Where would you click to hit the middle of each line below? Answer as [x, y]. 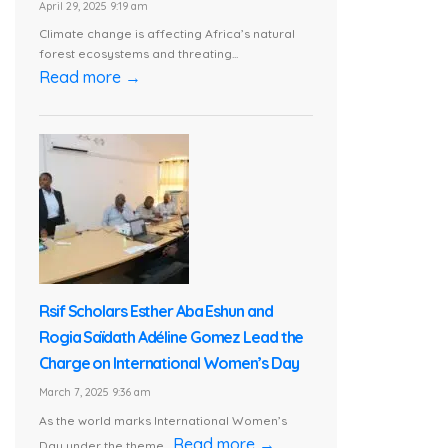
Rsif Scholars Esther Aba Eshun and [156, 311]
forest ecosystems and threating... [138, 54]
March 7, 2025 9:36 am [95, 392]
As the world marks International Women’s [163, 421]
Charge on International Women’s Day [169, 363]
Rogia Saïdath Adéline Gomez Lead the [171, 337]
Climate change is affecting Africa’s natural [167, 34]
